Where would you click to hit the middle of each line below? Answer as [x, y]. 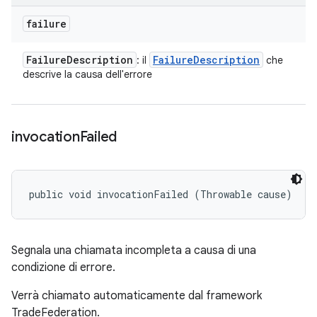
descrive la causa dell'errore [87, 74]
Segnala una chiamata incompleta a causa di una [134, 250]
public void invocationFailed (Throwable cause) [161, 194]
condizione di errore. [63, 267]
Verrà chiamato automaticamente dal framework [137, 296]
